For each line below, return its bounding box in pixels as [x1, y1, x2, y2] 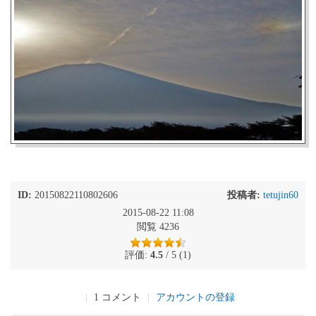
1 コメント [90, 292, 144, 303]
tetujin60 [263, 190, 298, 200]
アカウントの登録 [155, 292, 235, 303]
